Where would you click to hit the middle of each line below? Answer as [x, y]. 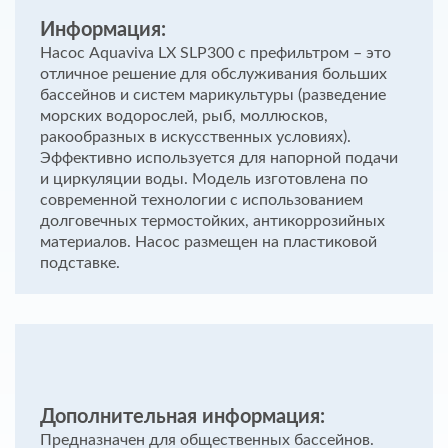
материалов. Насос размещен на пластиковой [208, 242]
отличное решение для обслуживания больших [213, 74]
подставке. [80, 263]
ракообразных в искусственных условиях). [195, 137]
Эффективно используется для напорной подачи [219, 158]
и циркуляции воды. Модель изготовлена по [204, 179]
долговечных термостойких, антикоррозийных [212, 221]
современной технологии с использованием [201, 200]
